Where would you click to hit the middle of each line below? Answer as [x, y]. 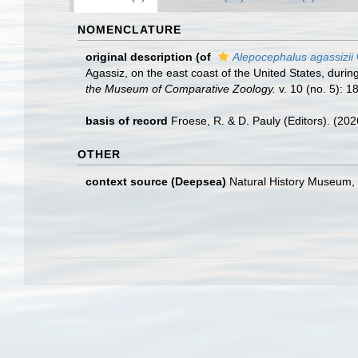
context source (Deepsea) [156, 181]
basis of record [127, 121]
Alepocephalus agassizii [293, 57]
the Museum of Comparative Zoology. [181, 89]
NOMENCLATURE [129, 30]
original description [139, 57]
